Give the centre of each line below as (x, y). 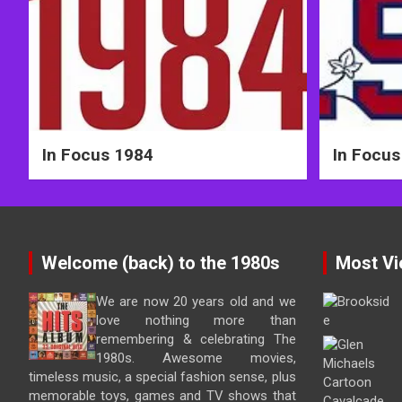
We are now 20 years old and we (196, 302)
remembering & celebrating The (196, 340)
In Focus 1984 (98, 155)
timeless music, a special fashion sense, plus (162, 377)
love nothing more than (196, 321)
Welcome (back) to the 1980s (161, 263)
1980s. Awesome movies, (196, 358)
